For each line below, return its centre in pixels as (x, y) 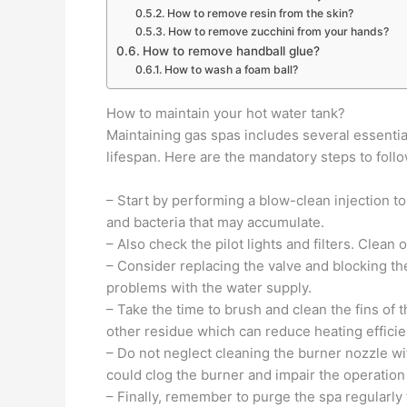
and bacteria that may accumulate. (215, 222)
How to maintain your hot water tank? (226, 113)
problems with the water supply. (209, 288)
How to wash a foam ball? (231, 69)
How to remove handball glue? (231, 51)
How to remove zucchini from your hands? (278, 31)
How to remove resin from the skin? (260, 13)
